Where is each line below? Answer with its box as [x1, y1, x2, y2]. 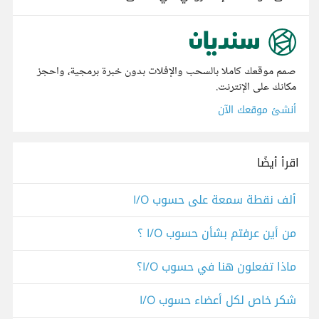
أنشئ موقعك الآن [218, 100, 296, 120]
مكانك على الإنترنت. [216, 78, 296, 98]
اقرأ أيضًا [257, 152, 299, 174]
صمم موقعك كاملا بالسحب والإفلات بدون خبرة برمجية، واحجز [37, 62, 296, 82]
